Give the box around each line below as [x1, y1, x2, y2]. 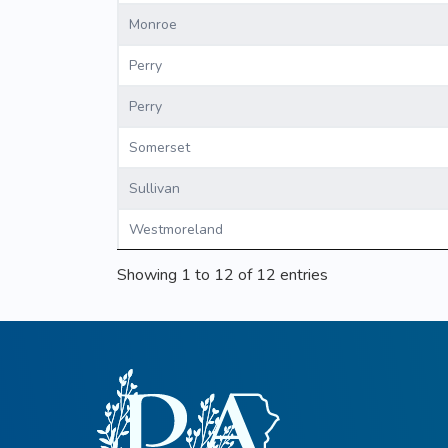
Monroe [129, 15, 177, 35]
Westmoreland [129, 220, 223, 240]
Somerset [129, 138, 190, 158]
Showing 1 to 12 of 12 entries [117, 264, 328, 287]
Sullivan [129, 179, 180, 199]
